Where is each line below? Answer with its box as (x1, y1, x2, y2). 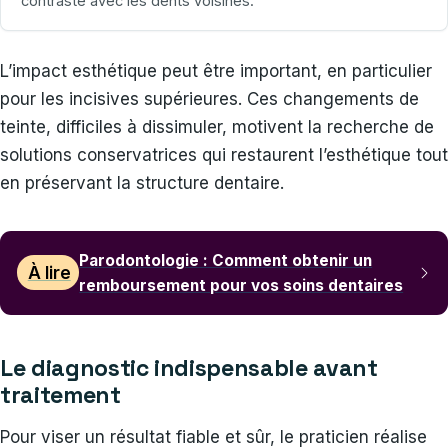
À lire (27, 262, 71, 283)
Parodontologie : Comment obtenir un (79, 250, 373, 270)
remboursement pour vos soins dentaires (79, 275, 404, 295)
